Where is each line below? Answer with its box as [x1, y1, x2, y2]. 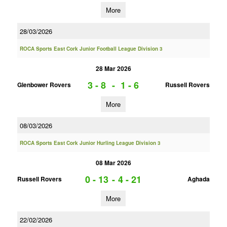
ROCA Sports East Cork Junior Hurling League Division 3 [19, 139, 161, 146]
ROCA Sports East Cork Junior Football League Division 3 [19, 45, 163, 52]
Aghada [187, 174, 210, 183]
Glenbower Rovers [17, 80, 71, 89]
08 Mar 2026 [95, 158, 131, 167]
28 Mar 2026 [95, 64, 131, 73]
